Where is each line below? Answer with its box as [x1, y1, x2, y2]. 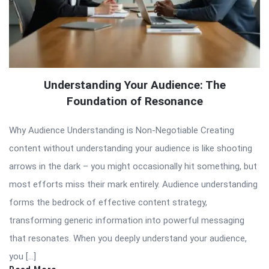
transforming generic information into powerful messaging [9, 215, 244, 226]
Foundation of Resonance [66, 94, 203, 109]
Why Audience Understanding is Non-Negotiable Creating [9, 125, 234, 136]
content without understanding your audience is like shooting [9, 143, 252, 154]
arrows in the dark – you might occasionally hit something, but [9, 161, 257, 172]
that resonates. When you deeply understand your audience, [9, 233, 247, 244]
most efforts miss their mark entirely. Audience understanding [9, 179, 258, 190]
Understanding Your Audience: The [43, 78, 226, 92]
